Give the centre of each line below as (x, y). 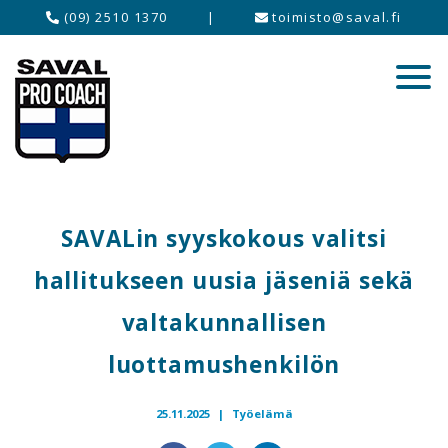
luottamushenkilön (224, 364)
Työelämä (262, 413)
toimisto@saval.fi (334, 17)
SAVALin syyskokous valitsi (224, 238)
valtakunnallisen (224, 322)
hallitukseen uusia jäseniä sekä (224, 280)
